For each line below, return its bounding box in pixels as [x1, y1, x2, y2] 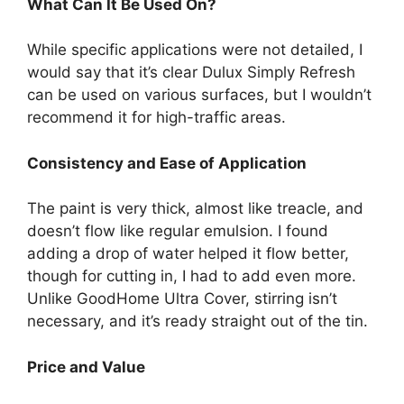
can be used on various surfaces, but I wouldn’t [27, 86, 372, 104]
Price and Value [27, 357, 145, 376]
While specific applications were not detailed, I [27, 41, 363, 59]
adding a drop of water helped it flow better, [27, 244, 349, 262]
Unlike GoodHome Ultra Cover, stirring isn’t [27, 289, 337, 308]
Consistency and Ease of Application [27, 153, 307, 172]
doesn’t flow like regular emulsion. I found [27, 222, 328, 240]
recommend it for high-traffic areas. [27, 108, 286, 126]
